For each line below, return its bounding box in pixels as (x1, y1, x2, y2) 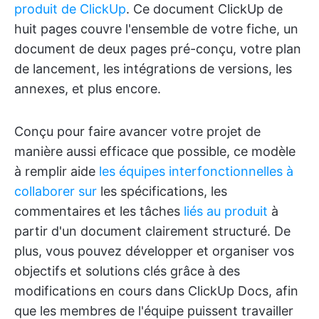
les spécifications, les (97, 183, 227, 199)
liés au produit (184, 203, 268, 219)
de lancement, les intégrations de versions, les (14, 61, 292, 76)
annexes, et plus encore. (14, 80, 161, 96)
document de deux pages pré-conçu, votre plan (14, 41, 301, 56)
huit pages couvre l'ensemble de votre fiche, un (14, 21, 298, 36)
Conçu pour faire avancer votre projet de (14, 123, 261, 139)
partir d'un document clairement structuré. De (14, 223, 291, 239)
